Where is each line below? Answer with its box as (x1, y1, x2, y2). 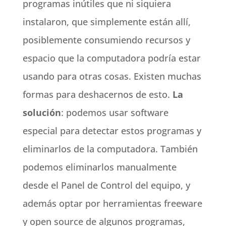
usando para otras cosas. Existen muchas (22, 70, 201, 82)
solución (22, 106, 61, 119)
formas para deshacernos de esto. (22, 88, 173, 100)
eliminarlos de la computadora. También (22, 143, 198, 155)
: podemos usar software (61, 106, 168, 119)
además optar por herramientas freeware (22, 197, 202, 209)
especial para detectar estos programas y (22, 125, 201, 137)
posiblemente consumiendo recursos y (22, 34, 190, 46)
